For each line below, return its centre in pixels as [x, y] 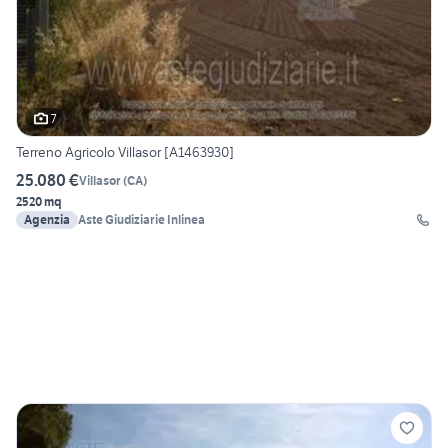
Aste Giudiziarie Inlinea [141, 220]
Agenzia [47, 220]
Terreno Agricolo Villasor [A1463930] [125, 152]
